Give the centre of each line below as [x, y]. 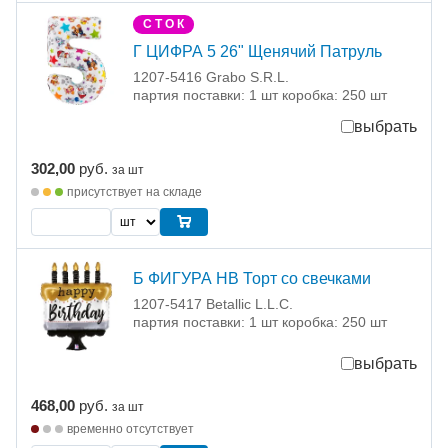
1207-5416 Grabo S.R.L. [211, 76]
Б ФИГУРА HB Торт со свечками [252, 278]
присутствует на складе [134, 191]
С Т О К [163, 23]
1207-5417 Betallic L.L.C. [213, 303]
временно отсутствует [130, 428]
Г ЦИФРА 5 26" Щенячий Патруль [257, 51]
